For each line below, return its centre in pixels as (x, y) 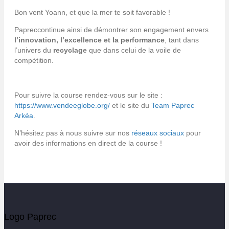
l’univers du (34, 50)
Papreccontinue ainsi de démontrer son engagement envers (111, 29)
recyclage (70, 50)
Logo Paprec (30, 217)
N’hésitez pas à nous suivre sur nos (73, 133)
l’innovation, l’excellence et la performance (89, 40)
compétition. (34, 60)
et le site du (131, 105)
